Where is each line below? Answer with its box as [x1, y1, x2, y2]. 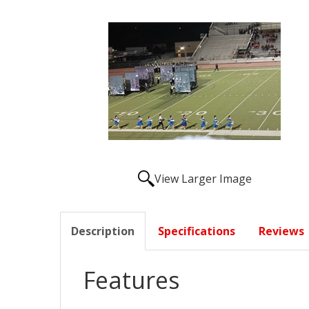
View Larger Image [154, 171, 252, 187]
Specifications [158, 223, 235, 239]
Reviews [259, 223, 304, 239]
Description [71, 223, 134, 239]
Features [83, 264, 180, 297]
